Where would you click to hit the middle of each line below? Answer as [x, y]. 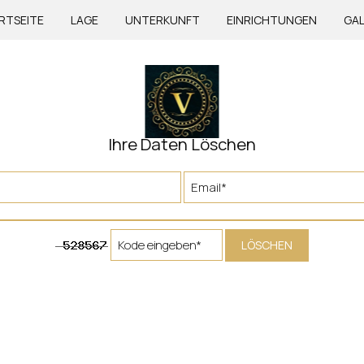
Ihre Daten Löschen [182, 144]
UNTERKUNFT [162, 20]
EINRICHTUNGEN [272, 20]
